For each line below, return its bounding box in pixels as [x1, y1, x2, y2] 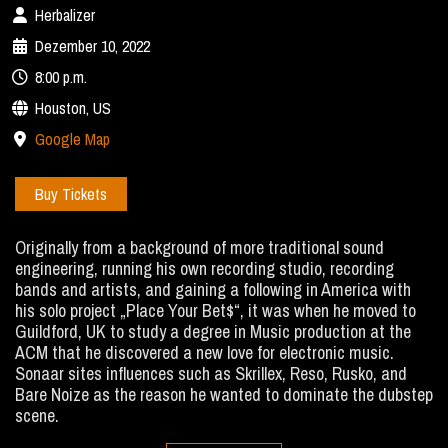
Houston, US [35, 97, 111, 120]
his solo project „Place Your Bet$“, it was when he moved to [15, 298, 416, 324]
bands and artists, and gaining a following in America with [15, 277, 411, 303]
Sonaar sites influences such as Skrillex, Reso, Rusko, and [15, 361, 407, 387]
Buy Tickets [35, 183, 107, 206]
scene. [15, 403, 59, 429]
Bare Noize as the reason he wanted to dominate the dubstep [15, 382, 433, 408]
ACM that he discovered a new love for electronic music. [15, 340, 398, 366]
